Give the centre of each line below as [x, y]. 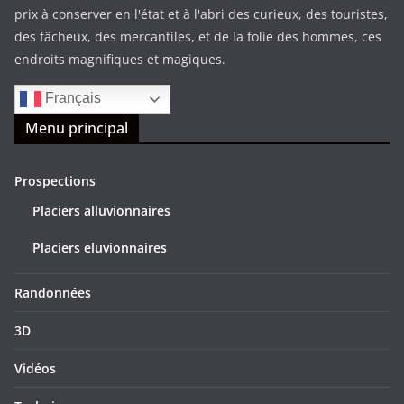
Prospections [55, 180]
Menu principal [77, 128]
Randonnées [53, 292]
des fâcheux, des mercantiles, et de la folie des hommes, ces [198, 36]
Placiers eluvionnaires [100, 247]
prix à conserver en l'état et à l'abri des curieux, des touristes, [201, 14]
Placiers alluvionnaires [101, 210]
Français [71, 98]
